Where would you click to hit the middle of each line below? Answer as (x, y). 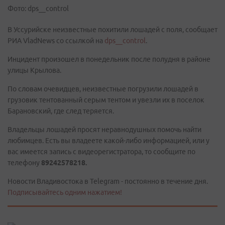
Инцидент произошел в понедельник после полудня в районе (109, 59)
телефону (24, 163)
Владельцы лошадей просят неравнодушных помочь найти (104, 130)
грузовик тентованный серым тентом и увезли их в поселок (106, 100)
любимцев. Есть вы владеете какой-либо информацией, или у (108, 141)
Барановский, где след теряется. (61, 111)
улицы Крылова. (34, 70)
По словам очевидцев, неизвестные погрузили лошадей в (103, 89)
